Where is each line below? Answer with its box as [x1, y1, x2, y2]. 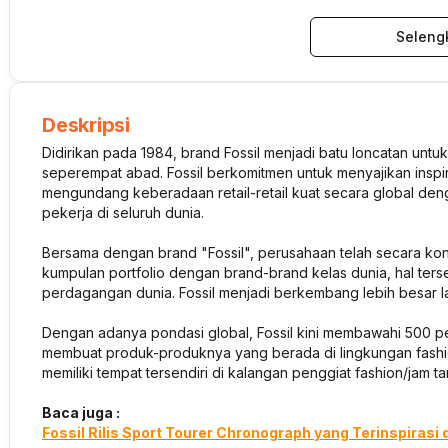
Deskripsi [42, 112, 130, 137]
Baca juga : [42, 403, 120, 421]
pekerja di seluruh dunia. [42, 203, 204, 221]
